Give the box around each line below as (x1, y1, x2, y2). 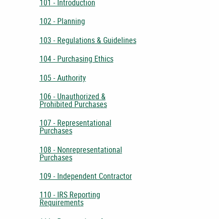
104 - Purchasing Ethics (39, 53, 113, 65)
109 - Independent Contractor (39, 171, 132, 182)
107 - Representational (39, 117, 111, 129)
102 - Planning (39, 16, 85, 27)
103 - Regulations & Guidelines (39, 34, 136, 45)
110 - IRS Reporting (39, 189, 100, 200)
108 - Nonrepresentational (39, 144, 122, 155)
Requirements (39, 197, 84, 208)
